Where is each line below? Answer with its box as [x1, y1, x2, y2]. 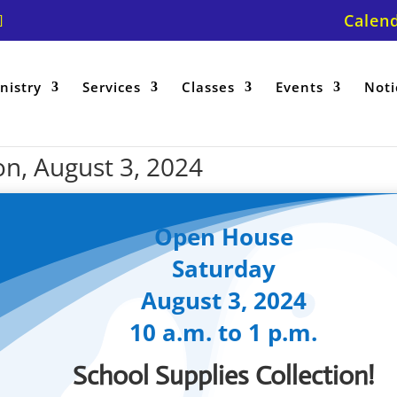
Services [82, 78, 141, 96]
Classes [182, 78, 235, 96]
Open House [153, 221, 293, 253]
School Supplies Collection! [73, 359, 375, 393]
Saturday [171, 253, 276, 285]
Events [276, 78, 323, 96]
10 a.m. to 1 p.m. [129, 316, 318, 349]
